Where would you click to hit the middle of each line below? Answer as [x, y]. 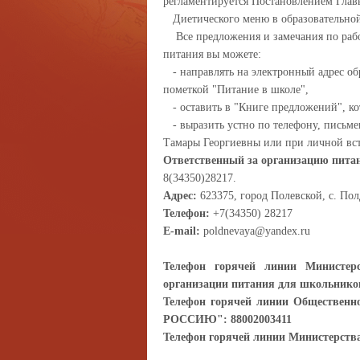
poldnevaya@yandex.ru [255, 231]
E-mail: [182, 231]
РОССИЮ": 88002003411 [227, 319]
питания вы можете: [212, 54]
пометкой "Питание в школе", [236, 90]
